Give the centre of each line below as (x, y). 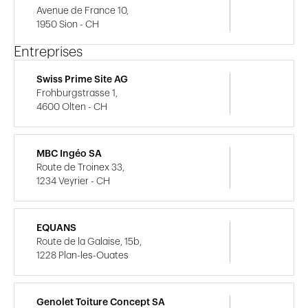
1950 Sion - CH (68, 24)
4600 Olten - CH (72, 107)
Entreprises (48, 52)
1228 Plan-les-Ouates (82, 255)
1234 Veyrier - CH (73, 181)
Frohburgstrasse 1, (77, 93)
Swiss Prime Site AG (82, 79)
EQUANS (56, 228)
